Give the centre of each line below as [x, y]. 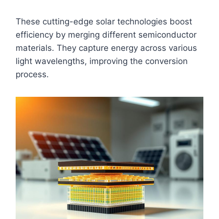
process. [32, 74]
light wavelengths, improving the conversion [102, 61]
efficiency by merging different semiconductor [106, 34]
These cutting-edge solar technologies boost [104, 21]
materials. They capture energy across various [106, 48]
